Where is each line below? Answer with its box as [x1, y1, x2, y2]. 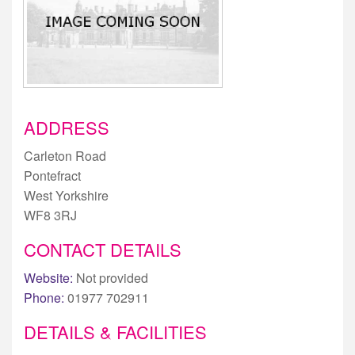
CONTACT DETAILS [24, 236, 181, 261]
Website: [24, 268, 73, 287]
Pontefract [24, 166, 81, 185]
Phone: [24, 288, 64, 307]
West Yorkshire [24, 185, 109, 204]
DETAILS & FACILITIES [24, 319, 207, 344]
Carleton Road [24, 146, 106, 165]
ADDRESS [24, 114, 109, 139]
